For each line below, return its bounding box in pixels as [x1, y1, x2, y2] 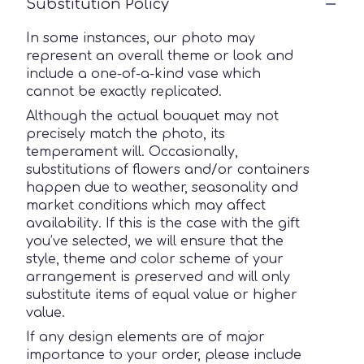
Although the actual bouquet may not [26, 108, 279, 123]
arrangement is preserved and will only [26, 269, 290, 284]
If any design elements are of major [26, 329, 265, 344]
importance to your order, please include [26, 347, 301, 362]
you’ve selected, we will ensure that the [26, 233, 284, 249]
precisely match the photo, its [26, 126, 225, 141]
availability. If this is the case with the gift [26, 215, 300, 231]
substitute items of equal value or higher [26, 287, 297, 302]
